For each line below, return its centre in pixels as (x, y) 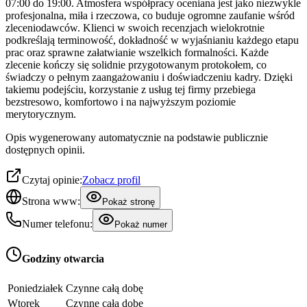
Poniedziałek (35, 288)
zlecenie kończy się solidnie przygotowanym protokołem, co (136, 65)
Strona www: (51, 201)
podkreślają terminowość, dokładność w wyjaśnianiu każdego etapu (152, 40)
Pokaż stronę (128, 202)
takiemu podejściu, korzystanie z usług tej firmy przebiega (131, 90)
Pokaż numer (141, 225)
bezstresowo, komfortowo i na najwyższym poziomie (121, 102)
